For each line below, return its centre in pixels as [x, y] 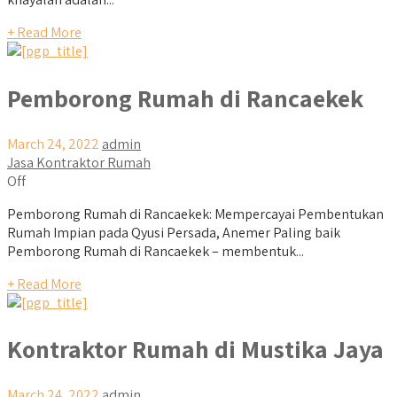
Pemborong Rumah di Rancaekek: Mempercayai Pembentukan [195, 214]
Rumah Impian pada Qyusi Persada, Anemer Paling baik [174, 232]
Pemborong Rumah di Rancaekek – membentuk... [156, 251]
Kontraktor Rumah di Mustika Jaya [195, 349]
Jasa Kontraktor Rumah [79, 162]
